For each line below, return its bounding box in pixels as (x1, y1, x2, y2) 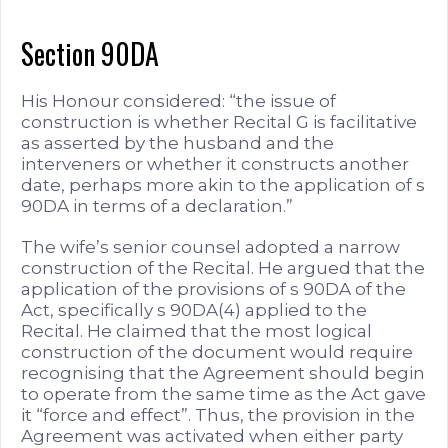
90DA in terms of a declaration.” (21, 195, 293, 216)
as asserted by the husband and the (21, 132, 334, 153)
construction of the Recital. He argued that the (21, 257, 425, 278)
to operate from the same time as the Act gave (21, 383, 426, 404)
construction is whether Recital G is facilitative (21, 111, 417, 132)
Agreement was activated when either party (21, 425, 403, 446)
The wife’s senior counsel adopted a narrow (21, 236, 400, 257)
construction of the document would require (21, 341, 413, 362)
